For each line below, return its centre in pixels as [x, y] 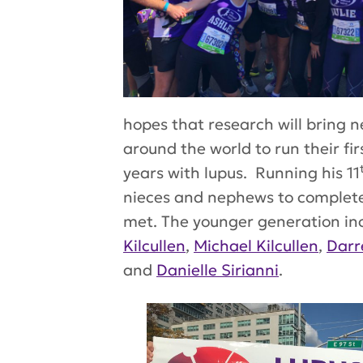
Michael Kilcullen [256, 246]
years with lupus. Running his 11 [241, 173]
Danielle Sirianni [218, 270]
